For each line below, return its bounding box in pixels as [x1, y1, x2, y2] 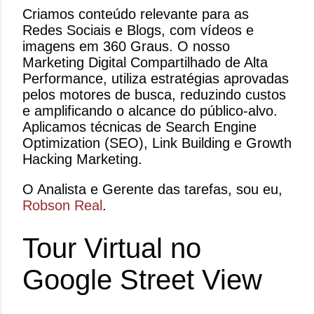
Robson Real [22, 198, 102, 214]
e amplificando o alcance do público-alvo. [22, 103, 278, 119]
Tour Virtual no [22, 233, 201, 264]
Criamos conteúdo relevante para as [22, 6, 249, 22]
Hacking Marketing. [22, 151, 142, 168]
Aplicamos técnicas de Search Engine [22, 119, 257, 135]
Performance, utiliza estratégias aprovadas [22, 71, 289, 87]
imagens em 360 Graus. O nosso [22, 39, 230, 55]
